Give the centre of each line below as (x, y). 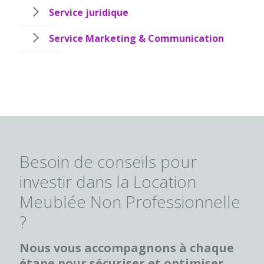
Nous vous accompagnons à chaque (127, 248)
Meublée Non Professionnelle (130, 202)
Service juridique (89, 13)
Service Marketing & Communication (136, 39)
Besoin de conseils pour (108, 162)
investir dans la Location (108, 182)
